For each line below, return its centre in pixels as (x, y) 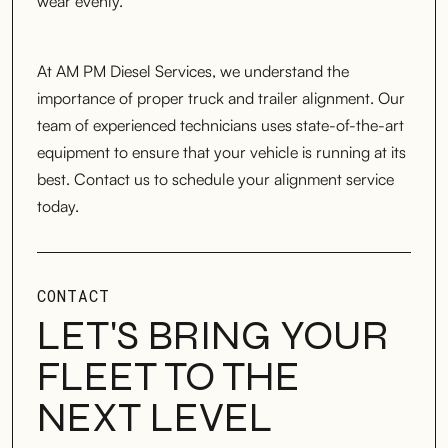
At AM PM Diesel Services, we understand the (193, 70)
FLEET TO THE (168, 376)
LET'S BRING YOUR (213, 335)
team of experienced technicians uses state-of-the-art (220, 124)
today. (58, 205)
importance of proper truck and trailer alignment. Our (221, 97)
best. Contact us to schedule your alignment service (215, 178)
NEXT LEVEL (155, 417)
